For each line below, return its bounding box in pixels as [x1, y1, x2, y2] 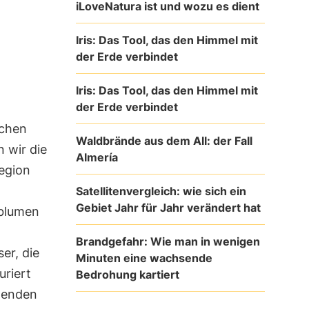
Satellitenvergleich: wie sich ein [75, 183, 246, 198]
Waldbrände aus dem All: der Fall [75, 133, 252, 148]
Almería [75, 150, 118, 164]
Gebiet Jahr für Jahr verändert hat [75, 200, 261, 215]
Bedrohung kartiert [75, 267, 179, 281]
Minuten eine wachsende [75, 250, 212, 265]
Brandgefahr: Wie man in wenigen [75, 234, 260, 248]
